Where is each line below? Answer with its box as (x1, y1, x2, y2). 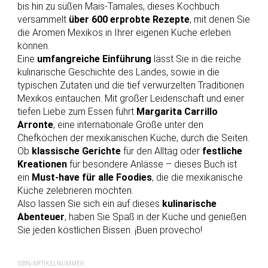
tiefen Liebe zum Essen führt (17, 106, 136, 118)
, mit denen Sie (189, 14, 250, 26)
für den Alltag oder (120, 145, 202, 157)
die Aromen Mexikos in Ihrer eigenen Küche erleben (17, 27, 231, 39)
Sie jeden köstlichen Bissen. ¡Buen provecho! (17, 224, 202, 236)
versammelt (17, 14, 69, 26)
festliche (202, 145, 242, 157)
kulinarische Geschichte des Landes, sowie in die (17, 66, 220, 78)
